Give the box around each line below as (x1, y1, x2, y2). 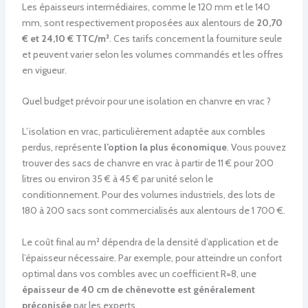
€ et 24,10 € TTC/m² (21, 32, 109, 45)
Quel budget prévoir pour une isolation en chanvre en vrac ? (21, 95, 271, 108)
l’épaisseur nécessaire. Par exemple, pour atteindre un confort (21, 251, 282, 264)
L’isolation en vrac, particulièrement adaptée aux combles (21, 125, 265, 138)
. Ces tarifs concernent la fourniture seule (109, 32, 282, 45)
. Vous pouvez (226, 141, 286, 154)
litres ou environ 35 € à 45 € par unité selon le (21, 173, 213, 186)
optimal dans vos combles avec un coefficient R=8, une (21, 267, 256, 280)
